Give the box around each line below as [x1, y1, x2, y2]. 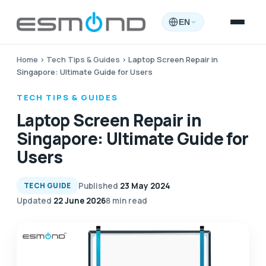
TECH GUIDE [24, 180, 71, 191]
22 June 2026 [53, 195, 106, 206]
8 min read [106, 195, 147, 206]
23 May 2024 [119, 180, 170, 191]
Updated [17, 195, 52, 206]
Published [78, 180, 118, 191]
